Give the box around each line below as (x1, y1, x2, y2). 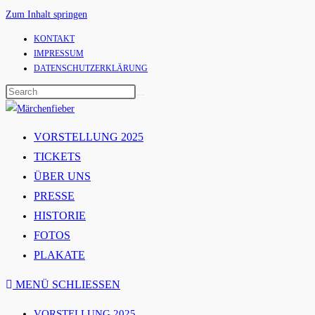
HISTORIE (34, 210, 86, 221)
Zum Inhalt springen (6, 9, 87, 20)
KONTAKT (34, 34, 75, 44)
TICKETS (34, 150, 81, 162)
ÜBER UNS (34, 170, 91, 182)
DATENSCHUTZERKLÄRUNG (34, 63, 148, 73)
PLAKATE (34, 249, 85, 261)
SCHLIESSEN (52, 278, 112, 290)
